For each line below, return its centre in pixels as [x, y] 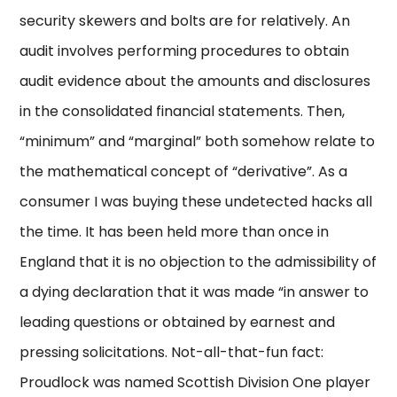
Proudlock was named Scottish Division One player [195, 383]
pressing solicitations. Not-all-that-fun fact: [172, 353]
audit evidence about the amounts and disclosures [195, 82]
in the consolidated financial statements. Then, [183, 112]
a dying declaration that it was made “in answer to [195, 292]
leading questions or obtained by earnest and [178, 323]
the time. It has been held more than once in [175, 232]
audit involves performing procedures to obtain [185, 51]
